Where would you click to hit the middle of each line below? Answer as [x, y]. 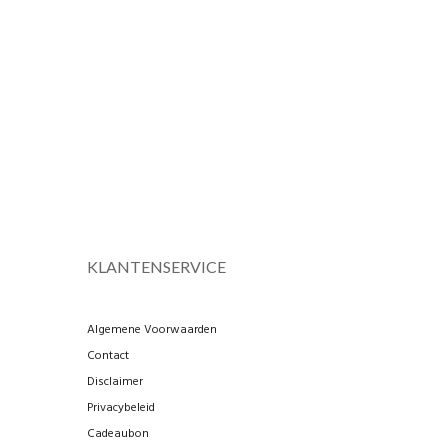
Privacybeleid [121, 407]
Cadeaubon [118, 433]
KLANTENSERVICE [156, 266]
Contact [108, 355]
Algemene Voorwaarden [152, 329]
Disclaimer [115, 381]
